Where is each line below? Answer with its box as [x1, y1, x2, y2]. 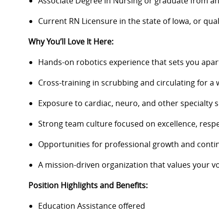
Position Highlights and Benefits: [28, 180, 148, 191]
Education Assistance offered [38, 200, 145, 212]
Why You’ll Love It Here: [28, 36, 113, 47]
